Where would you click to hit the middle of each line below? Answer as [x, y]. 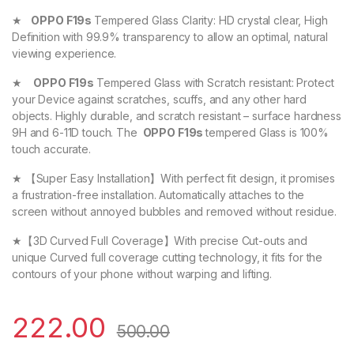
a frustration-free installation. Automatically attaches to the [158, 194]
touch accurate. [51, 149]
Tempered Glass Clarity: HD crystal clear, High [211, 20]
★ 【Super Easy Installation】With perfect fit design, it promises [174, 178]
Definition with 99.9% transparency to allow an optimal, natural [170, 36]
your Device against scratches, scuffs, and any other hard [160, 99]
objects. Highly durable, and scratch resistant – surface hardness [177, 115]
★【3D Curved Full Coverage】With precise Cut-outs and [160, 240]
